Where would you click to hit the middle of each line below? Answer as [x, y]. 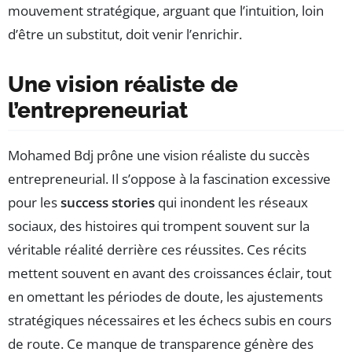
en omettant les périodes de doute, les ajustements [165, 297]
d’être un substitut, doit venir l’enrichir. [125, 35]
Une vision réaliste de [123, 85]
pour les [34, 203]
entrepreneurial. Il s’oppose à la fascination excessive [169, 179]
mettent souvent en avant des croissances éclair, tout [170, 273]
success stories [108, 203]
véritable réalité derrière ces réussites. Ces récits [157, 250]
